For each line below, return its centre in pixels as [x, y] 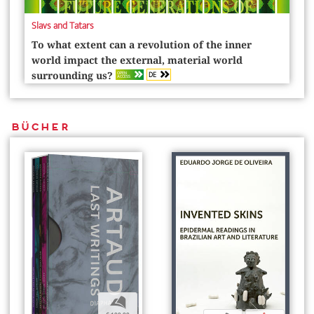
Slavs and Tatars [63, 26]
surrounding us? [74, 76]
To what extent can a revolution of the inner [142, 45]
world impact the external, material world [137, 61]
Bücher [39, 126]
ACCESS [123, 76]
